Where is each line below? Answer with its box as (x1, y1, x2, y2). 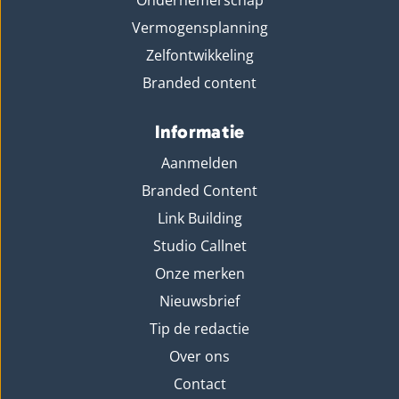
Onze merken (154, 264, 245, 284)
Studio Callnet (152, 236, 247, 256)
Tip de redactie (150, 319, 249, 339)
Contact (173, 374, 226, 395)
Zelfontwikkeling (145, 45, 254, 66)
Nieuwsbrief (159, 291, 240, 312)
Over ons (169, 346, 230, 367)
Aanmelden (161, 153, 238, 174)
